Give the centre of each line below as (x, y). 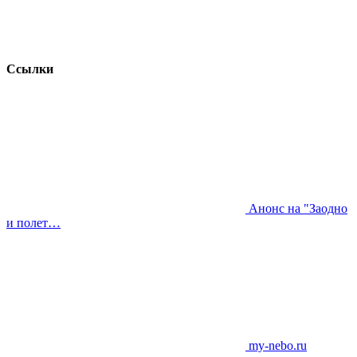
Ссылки (30, 69)
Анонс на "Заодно (296, 208)
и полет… (33, 223)
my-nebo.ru (276, 345)
